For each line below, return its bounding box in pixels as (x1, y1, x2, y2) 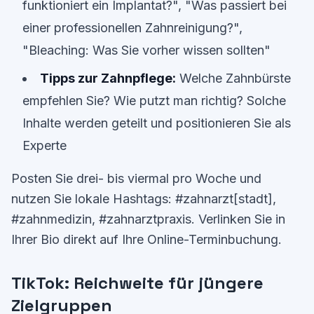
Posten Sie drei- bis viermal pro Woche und (11, 171, 261, 186)
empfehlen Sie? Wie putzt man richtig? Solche (22, 93, 286, 108)
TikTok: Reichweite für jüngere (11, 272, 264, 294)
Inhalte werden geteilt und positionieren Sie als (22, 116, 291, 130)
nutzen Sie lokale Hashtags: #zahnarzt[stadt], (11, 191, 276, 206)
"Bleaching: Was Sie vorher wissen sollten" (22, 43, 271, 57)
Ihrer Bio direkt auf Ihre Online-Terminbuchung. (11, 232, 282, 247)
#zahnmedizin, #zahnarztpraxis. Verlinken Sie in (11, 212, 285, 226)
